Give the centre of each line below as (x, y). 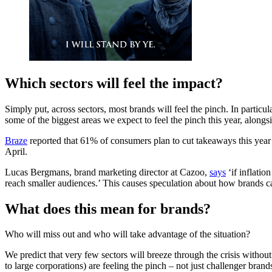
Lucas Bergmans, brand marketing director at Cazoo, (107, 172)
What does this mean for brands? (108, 209)
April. (16, 151)
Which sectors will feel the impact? (116, 83)
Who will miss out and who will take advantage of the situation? (127, 234)
